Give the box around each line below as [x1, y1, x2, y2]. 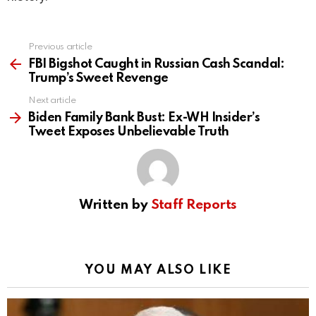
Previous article [28, 42, 92, 52]
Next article [28, 96, 76, 106]
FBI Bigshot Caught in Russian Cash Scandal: [28, 58, 285, 71]
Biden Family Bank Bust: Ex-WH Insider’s [28, 111, 260, 125]
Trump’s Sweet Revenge [28, 72, 169, 85]
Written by [79, 198, 151, 212]
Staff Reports [150, 198, 237, 212]
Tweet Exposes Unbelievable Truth [28, 126, 229, 139]
